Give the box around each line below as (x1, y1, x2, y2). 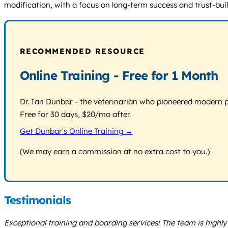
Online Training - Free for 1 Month (19, 68, 218, 83)
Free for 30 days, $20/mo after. (19, 109, 131, 120)
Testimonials (4, 192, 71, 207)
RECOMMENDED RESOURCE (19, 46, 145, 56)
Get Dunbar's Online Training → (19, 126, 133, 136)
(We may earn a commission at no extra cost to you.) (19, 146, 210, 156)
